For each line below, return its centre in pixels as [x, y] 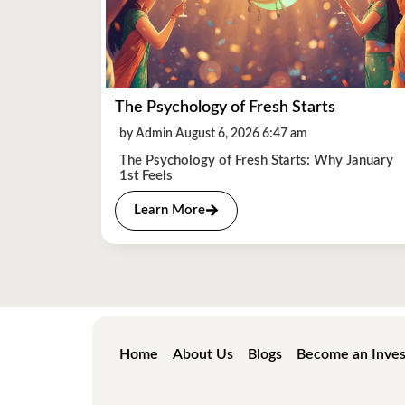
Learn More [170, 210]
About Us [203, 354]
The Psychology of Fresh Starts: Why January [256, 160]
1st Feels [146, 175]
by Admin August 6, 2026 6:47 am [213, 133]
